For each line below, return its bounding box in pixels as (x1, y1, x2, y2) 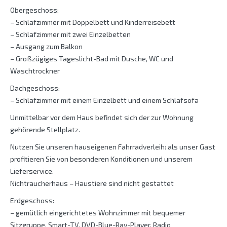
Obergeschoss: (10, 6, 59, 15)
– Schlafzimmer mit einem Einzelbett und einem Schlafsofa (10, 96, 199, 105)
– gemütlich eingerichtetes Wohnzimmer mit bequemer (10, 208, 185, 217)
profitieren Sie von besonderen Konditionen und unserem (10, 155, 193, 164)
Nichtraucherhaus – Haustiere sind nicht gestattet (10, 179, 174, 188)
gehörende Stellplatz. (10, 125, 80, 134)
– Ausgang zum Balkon (10, 42, 83, 51)
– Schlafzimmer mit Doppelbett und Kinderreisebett (10, 18, 175, 27)
